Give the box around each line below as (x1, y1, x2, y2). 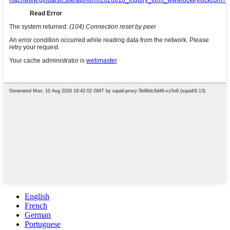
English (25, 191, 49, 201)
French (25, 201, 47, 210)
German (25, 210, 51, 219)
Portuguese (25, 219, 61, 228)
